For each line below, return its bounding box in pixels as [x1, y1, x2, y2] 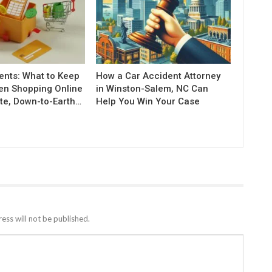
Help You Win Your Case [96, 95, 200, 107]
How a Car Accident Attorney [96, 70, 221, 81]
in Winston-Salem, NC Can [96, 83, 209, 94]
